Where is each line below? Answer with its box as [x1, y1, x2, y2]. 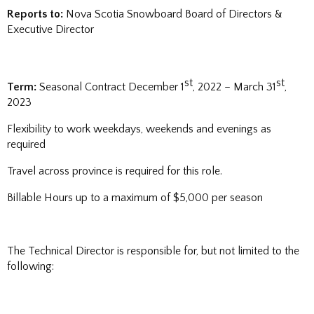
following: [7, 260, 54, 273]
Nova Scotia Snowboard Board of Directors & [66, 8, 282, 20]
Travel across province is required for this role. [7, 165, 222, 178]
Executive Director [7, 23, 94, 36]
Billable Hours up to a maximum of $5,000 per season [7, 191, 263, 205]
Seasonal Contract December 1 [36, 81, 184, 94]
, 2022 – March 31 [193, 81, 276, 94]
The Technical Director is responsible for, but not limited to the [7, 245, 299, 258]
